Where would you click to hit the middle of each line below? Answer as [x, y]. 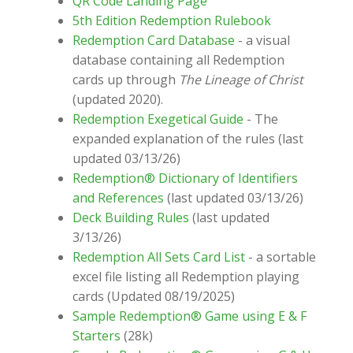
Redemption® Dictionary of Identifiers [185, 178]
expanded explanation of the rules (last [188, 139]
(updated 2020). [118, 100]
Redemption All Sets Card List [159, 257]
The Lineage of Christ [241, 80]
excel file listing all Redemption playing [186, 277]
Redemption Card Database [154, 41]
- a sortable [281, 257]
